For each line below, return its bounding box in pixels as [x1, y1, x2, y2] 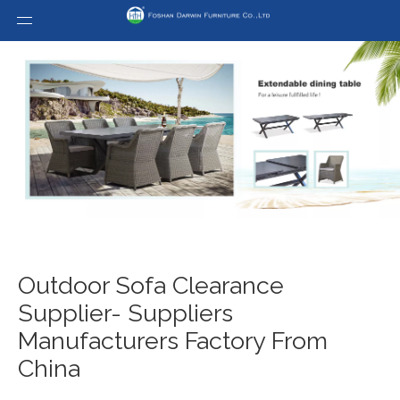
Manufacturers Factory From [18, 327, 328, 355]
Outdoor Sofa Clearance [18, 271, 284, 300]
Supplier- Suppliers [18, 299, 233, 328]
